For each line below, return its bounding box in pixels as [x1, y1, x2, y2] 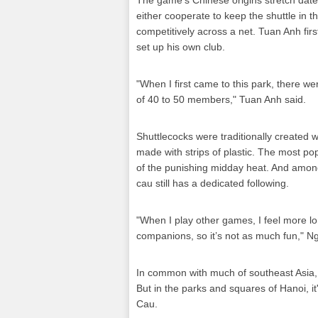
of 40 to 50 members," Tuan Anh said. [136, 94, 306, 105]
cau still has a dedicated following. [136, 177, 289, 189]
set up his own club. [136, 41, 225, 53]
